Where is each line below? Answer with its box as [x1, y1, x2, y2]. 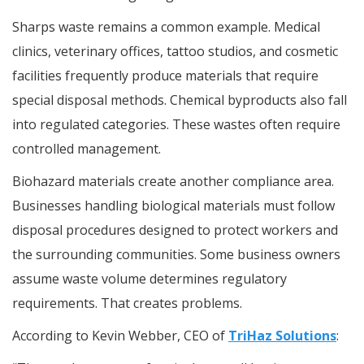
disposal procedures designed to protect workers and [12, 220, 338, 239]
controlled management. [12, 139, 161, 158]
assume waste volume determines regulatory [12, 269, 287, 288]
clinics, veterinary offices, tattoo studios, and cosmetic [12, 41, 338, 60]
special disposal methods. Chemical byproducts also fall [12, 90, 347, 109]
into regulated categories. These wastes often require [12, 115, 340, 133]
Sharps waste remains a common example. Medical [12, 17, 320, 36]
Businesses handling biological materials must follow [12, 196, 335, 214]
